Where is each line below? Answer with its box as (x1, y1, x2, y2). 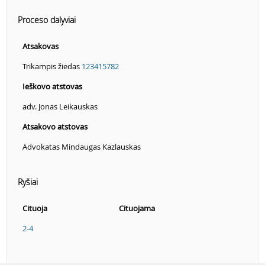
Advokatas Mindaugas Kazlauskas (22, 141, 141, 153)
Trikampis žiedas (22, 61, 82, 72)
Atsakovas (22, 41, 59, 52)
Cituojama (119, 203, 155, 214)
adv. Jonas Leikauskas (22, 101, 98, 112)
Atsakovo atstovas (22, 121, 88, 132)
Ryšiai (18, 176, 38, 188)
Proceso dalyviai (18, 14, 76, 26)
